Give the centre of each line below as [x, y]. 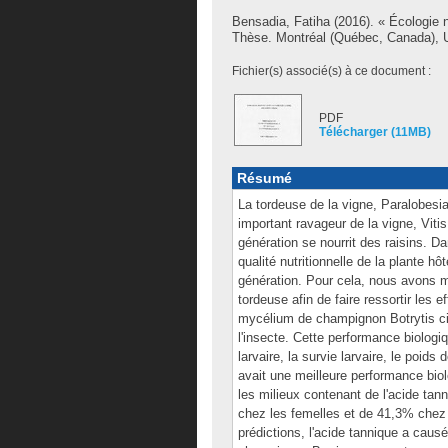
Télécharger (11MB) [375, 132]
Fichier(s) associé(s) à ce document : [331, 71]
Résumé [264, 178]
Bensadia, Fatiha [281, 21]
